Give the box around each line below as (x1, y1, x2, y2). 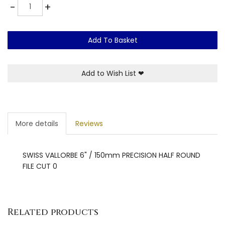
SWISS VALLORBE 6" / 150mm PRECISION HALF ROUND (23, 150, 200, 160)
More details (16, 118, 58, 129)
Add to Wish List (81, 68, 138, 78)
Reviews (75, 118, 103, 129)
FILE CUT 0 (23, 161, 57, 171)
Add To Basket (87, 35, 138, 45)
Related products (8, 205, 98, 218)
